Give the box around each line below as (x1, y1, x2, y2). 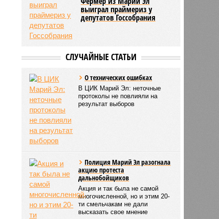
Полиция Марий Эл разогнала (85, 157, 171, 167)
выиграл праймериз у (81, 3, 153, 15)
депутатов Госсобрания (81, 12, 156, 23)
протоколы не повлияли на (78, 92, 158, 100)
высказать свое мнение (78, 208, 148, 216)
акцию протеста (78, 165, 125, 175)
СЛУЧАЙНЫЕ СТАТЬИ (65, 50, 136, 63)
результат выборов (78, 100, 135, 108)
